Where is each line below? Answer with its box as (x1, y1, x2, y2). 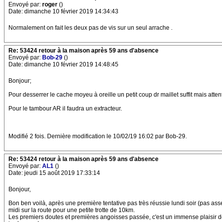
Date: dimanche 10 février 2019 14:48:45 (8, 61, 118, 68)
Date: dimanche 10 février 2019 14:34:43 (8, 8, 118, 15)
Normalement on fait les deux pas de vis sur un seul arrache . (8, 24, 172, 31)
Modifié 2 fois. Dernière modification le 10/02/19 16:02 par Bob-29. (8, 133, 187, 140)
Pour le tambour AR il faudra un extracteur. (8, 105, 122, 112)
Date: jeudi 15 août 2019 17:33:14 (8, 169, 100, 176)
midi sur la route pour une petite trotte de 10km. (8, 207, 135, 214)
